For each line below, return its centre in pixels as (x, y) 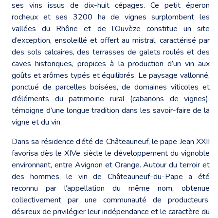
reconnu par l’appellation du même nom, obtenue (111, 188)
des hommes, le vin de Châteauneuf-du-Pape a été (111, 176)
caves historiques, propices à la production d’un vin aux (111, 64)
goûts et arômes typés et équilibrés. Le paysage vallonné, (111, 75)
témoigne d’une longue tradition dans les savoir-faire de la (111, 110)
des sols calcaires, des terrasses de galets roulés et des (111, 52)
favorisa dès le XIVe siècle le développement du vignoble (111, 153)
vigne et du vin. (37, 122)
